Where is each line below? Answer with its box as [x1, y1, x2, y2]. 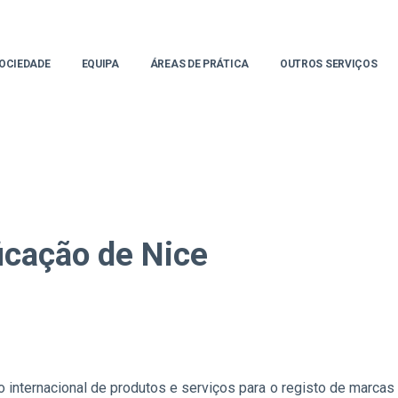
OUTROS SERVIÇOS [279, 58, 378, 70]
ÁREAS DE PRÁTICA [149, 58, 249, 70]
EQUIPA [81, 58, 119, 70]
